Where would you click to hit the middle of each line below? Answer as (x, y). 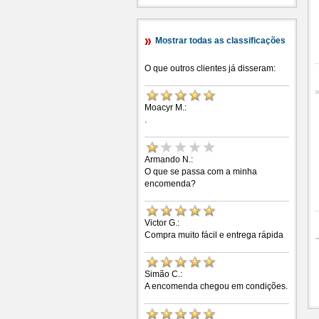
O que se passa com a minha (201, 171)
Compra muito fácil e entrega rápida (214, 235)
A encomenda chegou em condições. (216, 287)
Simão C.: (163, 274)
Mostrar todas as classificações (220, 41)
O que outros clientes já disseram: (210, 68)
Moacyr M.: (166, 108)
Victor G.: (162, 223)
